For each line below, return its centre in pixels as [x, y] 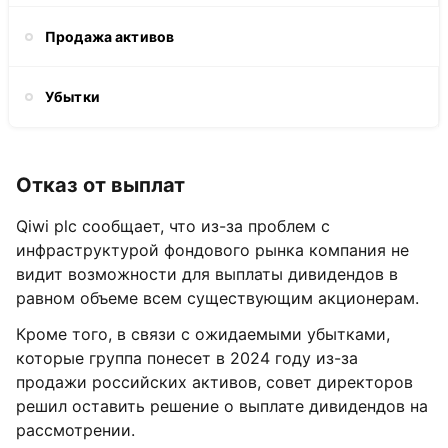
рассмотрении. [75, 430]
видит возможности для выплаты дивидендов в [207, 274]
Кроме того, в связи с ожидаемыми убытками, [203, 334]
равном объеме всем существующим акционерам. [217, 298]
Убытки [72, 96]
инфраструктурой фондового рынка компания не [212, 250]
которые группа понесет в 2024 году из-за [187, 358]
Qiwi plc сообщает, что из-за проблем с [173, 226]
